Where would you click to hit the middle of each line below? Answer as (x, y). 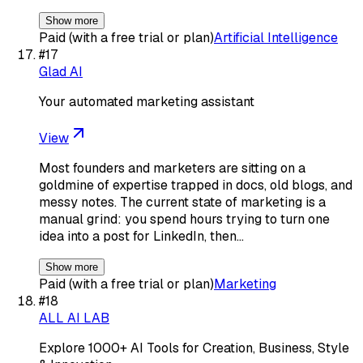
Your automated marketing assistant (147, 101)
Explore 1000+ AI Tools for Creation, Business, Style (194, 348)
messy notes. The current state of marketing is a (182, 202)
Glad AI (61, 71)
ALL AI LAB (74, 318)
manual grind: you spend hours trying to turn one (184, 219)
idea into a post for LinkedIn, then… (141, 236)
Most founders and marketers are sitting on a (172, 168)
